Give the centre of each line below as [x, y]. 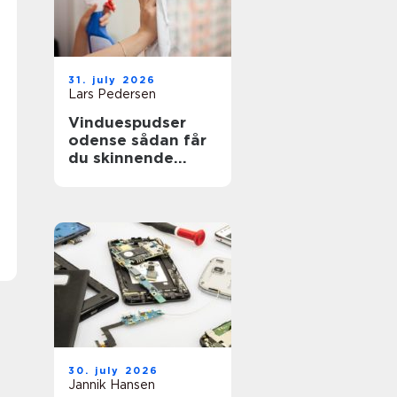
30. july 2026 [114, 370]
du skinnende [121, 158]
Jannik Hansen [112, 385]
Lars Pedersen [112, 94]
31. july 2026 [113, 80]
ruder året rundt [132, 175]
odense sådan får [100, 140]
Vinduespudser [127, 122]
